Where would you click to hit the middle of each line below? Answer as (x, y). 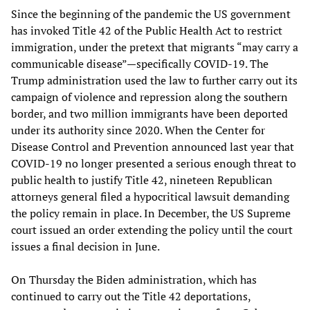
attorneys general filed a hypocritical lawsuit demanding (150, 196)
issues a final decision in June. (85, 246)
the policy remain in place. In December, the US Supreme (151, 213)
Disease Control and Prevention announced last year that (153, 146)
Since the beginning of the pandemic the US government (151, 13)
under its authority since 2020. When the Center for (138, 130)
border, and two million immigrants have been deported (149, 113)
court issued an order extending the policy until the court (152, 229)
